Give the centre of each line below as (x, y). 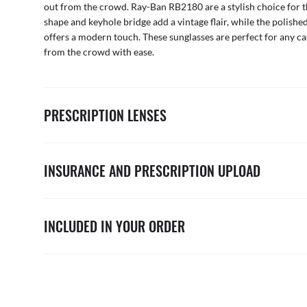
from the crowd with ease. (99, 52)
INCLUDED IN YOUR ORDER (114, 226)
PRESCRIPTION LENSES (105, 115)
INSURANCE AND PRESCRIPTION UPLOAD (152, 171)
